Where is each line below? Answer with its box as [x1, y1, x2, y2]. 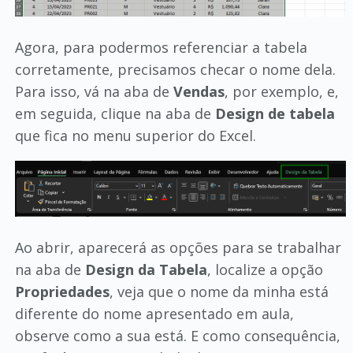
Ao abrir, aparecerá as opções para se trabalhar [14, 237, 341, 257]
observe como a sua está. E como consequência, [14, 325, 340, 345]
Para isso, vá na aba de [14, 81, 173, 101]
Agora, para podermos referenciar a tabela [14, 37, 307, 57]
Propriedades [14, 281, 110, 301]
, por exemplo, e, [224, 81, 339, 101]
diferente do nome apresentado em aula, [14, 303, 294, 323]
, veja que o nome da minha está [109, 281, 329, 301]
